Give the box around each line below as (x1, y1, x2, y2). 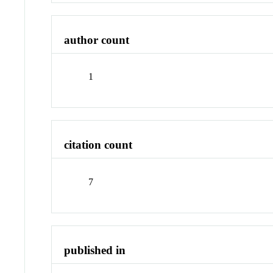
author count (64, 33, 130, 46)
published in (64, 243, 126, 257)
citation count (64, 138, 133, 152)
